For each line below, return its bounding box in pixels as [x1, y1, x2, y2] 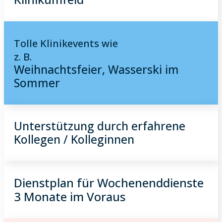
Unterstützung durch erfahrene [14, 118, 185, 134]
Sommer [14, 75, 60, 91]
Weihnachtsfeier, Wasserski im [14, 61, 179, 77]
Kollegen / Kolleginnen [14, 131, 134, 147]
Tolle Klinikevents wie [14, 37, 118, 50]
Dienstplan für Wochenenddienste [14, 174, 204, 191]
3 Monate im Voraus [14, 188, 125, 205]
